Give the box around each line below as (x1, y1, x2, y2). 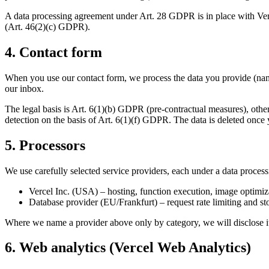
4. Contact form (5, 44, 102, 60)
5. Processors (5, 137, 85, 153)
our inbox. (5, 83, 44, 94)
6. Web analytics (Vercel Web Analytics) (5, 240, 251, 256)
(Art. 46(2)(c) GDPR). (5, 21, 90, 32)
